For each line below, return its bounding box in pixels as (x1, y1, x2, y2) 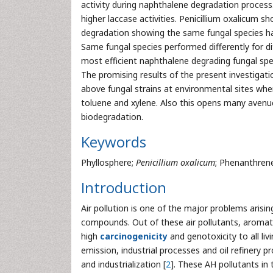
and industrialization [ (81, 258, 166, 270)
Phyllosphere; (81, 157, 136, 168)
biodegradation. (81, 111, 143, 122)
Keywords (81, 132, 146, 152)
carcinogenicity (100, 230, 170, 242)
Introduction (81, 177, 166, 197)
